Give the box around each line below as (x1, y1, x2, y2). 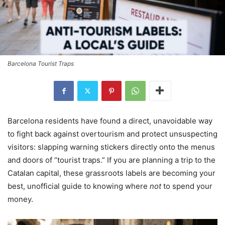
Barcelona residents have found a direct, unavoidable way (8, 116, 212, 126)
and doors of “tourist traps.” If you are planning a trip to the (8, 155, 215, 165)
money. (8, 194, 33, 204)
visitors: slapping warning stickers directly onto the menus (8, 142, 215, 152)
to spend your (161, 181, 212, 191)
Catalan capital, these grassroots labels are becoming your (8, 168, 215, 178)
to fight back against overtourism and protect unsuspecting (8, 129, 217, 139)
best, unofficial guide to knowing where (8, 181, 150, 191)
